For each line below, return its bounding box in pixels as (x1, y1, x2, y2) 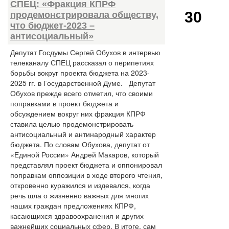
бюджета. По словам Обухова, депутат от (10, 139, 150, 149)
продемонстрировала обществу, (10, 10, 158, 20)
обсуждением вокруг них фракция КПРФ (10, 108, 146, 119)
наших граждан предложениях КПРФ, (10, 200, 136, 211)
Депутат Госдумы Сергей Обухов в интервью (10, 47, 161, 57)
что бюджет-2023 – (10, 20, 95, 31)
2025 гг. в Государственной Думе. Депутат (10, 78, 155, 88)
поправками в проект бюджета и (10, 98, 119, 108)
